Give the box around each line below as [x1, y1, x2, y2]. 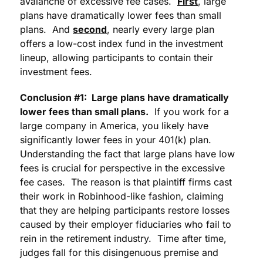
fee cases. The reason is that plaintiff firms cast [20, 176, 232, 188]
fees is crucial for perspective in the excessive [20, 162, 225, 174]
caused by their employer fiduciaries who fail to [20, 218, 231, 231]
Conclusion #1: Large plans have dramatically [20, 92, 229, 104]
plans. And [20, 23, 73, 36]
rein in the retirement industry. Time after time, [20, 232, 227, 245]
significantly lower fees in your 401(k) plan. [20, 134, 214, 146]
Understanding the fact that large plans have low [20, 148, 235, 160]
